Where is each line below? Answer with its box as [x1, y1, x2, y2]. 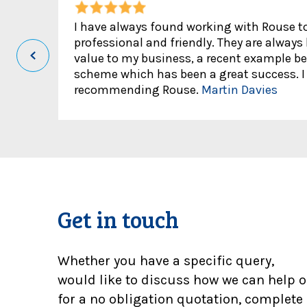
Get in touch [58, 203, 179, 234]
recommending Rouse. [73, 82, 201, 98]
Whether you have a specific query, [58, 252, 274, 269]
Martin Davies [201, 82, 278, 98]
